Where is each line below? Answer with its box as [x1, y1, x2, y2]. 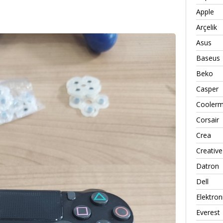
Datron [196, 161, 219, 171]
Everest [196, 207, 220, 217]
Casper [196, 84, 219, 94]
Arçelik [196, 22, 217, 32]
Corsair [196, 114, 219, 124]
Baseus [196, 53, 220, 63]
